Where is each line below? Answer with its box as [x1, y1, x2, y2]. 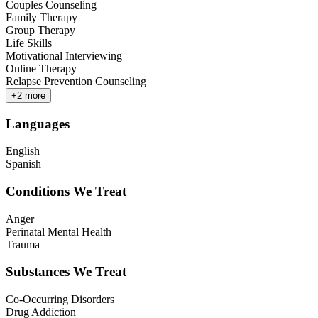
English [6, 145, 40, 158]
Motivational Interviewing [6, 49, 122, 62]
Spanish [6, 158, 41, 170]
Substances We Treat [6, 264, 126, 280]
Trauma [6, 238, 40, 251]
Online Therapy [6, 62, 77, 75]
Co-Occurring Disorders [6, 293, 114, 306]
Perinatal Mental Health [6, 225, 111, 238]
